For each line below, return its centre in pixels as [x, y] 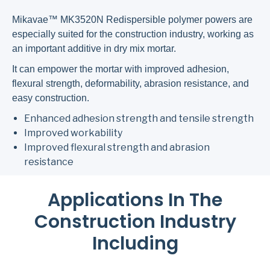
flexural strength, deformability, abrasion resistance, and [130, 83]
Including [135, 244]
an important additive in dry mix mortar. [94, 48]
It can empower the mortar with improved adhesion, [121, 69]
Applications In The [135, 200]
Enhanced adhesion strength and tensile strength [139, 118]
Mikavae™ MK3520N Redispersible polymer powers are [132, 19]
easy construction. [51, 98]
